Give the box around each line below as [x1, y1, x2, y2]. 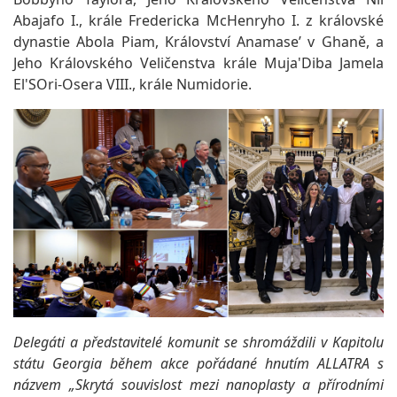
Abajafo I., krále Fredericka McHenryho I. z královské [13, 10, 384, 30]
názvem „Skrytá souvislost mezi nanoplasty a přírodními [13, 375, 384, 394]
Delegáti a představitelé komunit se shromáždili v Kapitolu [13, 332, 384, 352]
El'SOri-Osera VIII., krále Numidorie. [13, 74, 252, 94]
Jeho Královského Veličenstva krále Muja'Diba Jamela [13, 52, 384, 73]
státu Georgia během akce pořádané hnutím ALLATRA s [13, 354, 384, 373]
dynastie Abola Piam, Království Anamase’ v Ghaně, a [13, 31, 384, 51]
